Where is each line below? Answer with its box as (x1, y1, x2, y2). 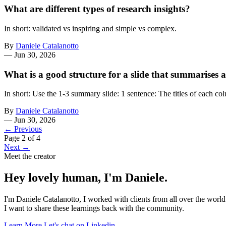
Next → (4, 143, 30, 152)
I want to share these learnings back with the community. (4, 204, 184, 213)
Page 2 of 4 (4, 134, 40, 143)
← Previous (4, 125, 42, 134)
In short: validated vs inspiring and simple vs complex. (4, 24, 177, 33)
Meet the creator (4, 152, 55, 161)
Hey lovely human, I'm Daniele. (4, 171, 167, 185)
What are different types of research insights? (4, 4, 190, 15)
